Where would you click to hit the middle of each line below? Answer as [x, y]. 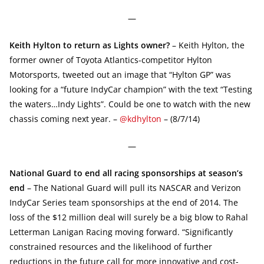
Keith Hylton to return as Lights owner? [90, 45]
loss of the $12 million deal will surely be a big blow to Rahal [129, 217]
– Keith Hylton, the [207, 45]
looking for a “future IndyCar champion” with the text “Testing [131, 89]
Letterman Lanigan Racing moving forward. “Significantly [121, 232]
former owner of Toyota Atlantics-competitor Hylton [111, 60]
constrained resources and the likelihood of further [111, 246]
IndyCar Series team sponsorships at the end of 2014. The [124, 202]
